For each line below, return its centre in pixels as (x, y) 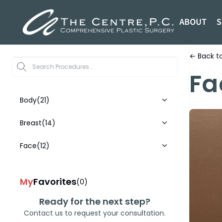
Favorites (55, 182)
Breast (31, 123)
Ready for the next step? (95, 201)
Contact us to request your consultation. (95, 213)
